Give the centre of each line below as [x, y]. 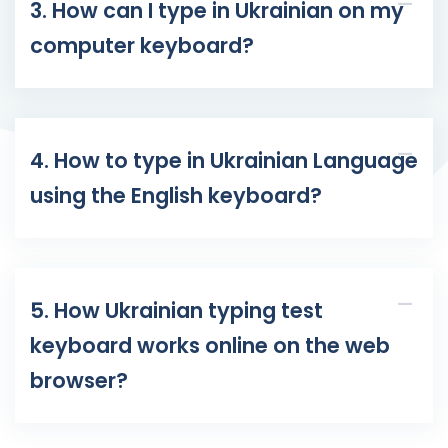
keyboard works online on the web [210, 346]
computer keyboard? [142, 46]
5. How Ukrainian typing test [176, 311]
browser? [79, 381]
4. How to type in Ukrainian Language [224, 161]
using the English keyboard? [176, 196]
